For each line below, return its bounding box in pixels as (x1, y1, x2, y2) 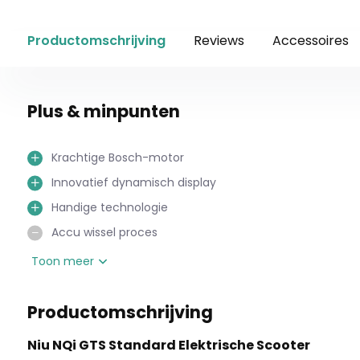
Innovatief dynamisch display (51, 174, 216, 190)
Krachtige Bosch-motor (51, 149, 184, 166)
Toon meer (31, 253, 97, 269)
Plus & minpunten (27, 100, 180, 123)
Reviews (193, 31, 244, 50)
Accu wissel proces (51, 224, 157, 240)
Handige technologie (51, 199, 168, 215)
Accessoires (272, 31, 349, 50)
